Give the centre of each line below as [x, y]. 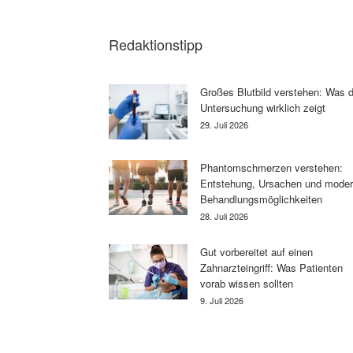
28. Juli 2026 [224, 216]
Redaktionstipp [156, 44]
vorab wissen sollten [247, 283]
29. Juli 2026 [224, 124]
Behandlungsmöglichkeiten [261, 199]
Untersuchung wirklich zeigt [263, 108]
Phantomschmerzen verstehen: [271, 167]
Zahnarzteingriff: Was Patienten [271, 268]
